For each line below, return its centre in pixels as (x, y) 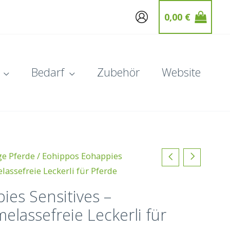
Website (181, 72)
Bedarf (48, 72)
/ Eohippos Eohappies (78, 156)
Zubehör (119, 72)
